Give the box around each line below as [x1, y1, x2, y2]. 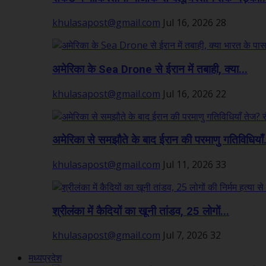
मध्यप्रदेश [28, 251, 62, 265]
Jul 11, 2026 [163, 157, 213, 171]
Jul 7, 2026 [163, 229, 208, 242]
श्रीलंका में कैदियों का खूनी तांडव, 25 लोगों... [52, 204, 229, 218]
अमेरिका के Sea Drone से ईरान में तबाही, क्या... [52, 62, 248, 76]
